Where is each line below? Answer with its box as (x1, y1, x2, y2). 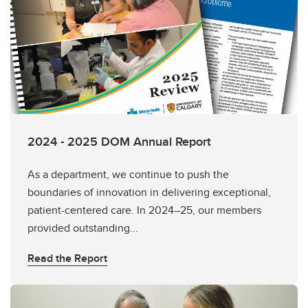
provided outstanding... (27, 220, 138, 236)
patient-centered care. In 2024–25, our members (27, 202, 261, 218)
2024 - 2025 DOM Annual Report (27, 133, 211, 151)
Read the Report (27, 250, 107, 266)
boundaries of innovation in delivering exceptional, (27, 184, 271, 200)
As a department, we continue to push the (27, 166, 229, 182)
